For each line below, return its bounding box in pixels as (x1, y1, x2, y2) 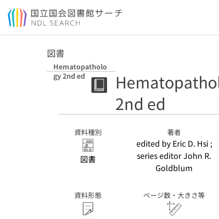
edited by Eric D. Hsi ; (136, 137, 212, 149)
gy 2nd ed (53, 71, 85, 81)
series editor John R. (137, 150, 211, 161)
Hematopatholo (53, 62, 107, 71)
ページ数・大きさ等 (143, 190, 205, 200)
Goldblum (155, 162, 193, 174)
